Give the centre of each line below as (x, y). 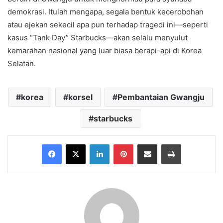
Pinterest (147, 144)
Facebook (76, 144)
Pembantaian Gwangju (161, 97)
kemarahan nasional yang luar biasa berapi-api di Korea (105, 51)
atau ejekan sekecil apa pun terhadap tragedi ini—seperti (108, 25)
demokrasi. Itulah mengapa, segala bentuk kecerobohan (106, 12)
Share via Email (165, 144)
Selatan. (22, 64)
